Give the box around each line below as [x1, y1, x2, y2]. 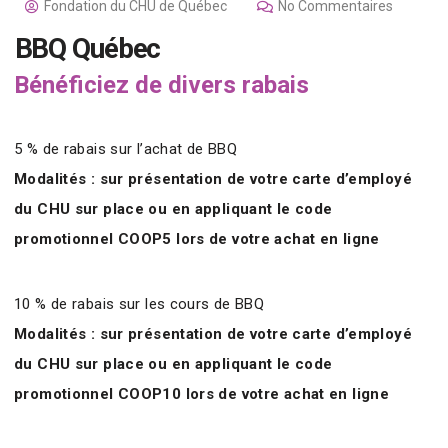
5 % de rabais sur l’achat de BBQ [14, 140, 237, 159]
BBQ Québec [14, 32, 161, 66]
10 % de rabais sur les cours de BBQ [14, 295, 265, 314]
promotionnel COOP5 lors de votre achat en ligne [14, 230, 380, 249]
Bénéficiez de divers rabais [14, 71, 309, 100]
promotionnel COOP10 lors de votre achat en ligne [14, 385, 389, 404]
